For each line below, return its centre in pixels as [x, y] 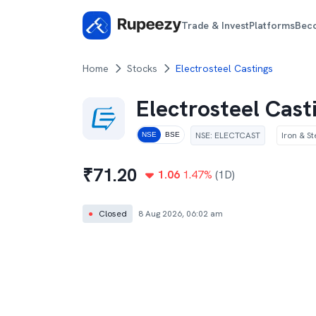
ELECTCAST [237, 135]
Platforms [272, 25]
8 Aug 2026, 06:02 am [181, 214]
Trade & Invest [215, 25]
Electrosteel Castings [224, 68]
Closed [113, 214]
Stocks [142, 68]
